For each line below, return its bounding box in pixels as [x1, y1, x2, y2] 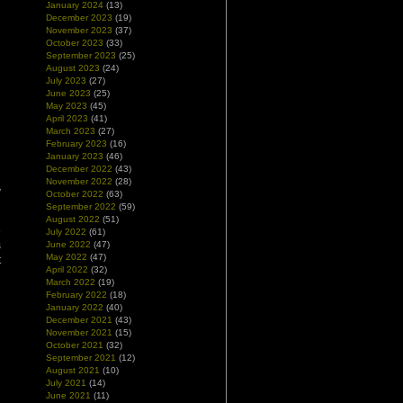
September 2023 [46, 50, 116, 60]
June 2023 [46, 88, 91, 98]
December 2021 [46, 315, 112, 325]
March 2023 [46, 126, 95, 136]
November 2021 [46, 327, 112, 337]
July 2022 [46, 227, 86, 237]
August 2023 [46, 63, 100, 73]
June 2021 [46, 390, 91, 400]
